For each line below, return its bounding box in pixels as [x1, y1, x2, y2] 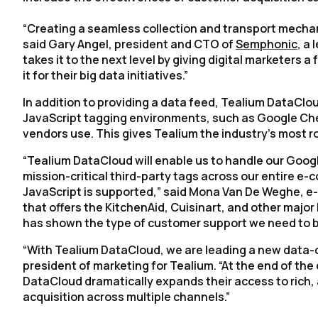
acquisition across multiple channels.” [23, 289, 230, 305]
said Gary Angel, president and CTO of [23, 36, 236, 52]
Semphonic [236, 36, 297, 52]
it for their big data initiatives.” [23, 67, 188, 83]
